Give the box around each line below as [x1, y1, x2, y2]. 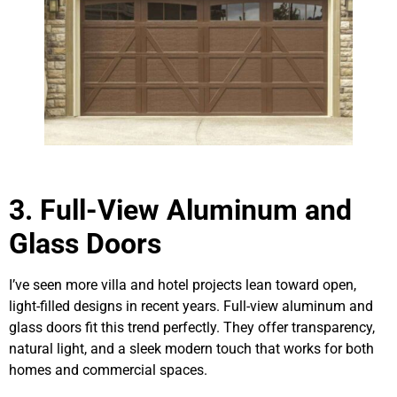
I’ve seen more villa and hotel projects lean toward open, [9, 276, 356, 293]
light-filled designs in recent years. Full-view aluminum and [9, 297, 373, 315]
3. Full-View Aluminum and [9, 192, 352, 227]
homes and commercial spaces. [9, 361, 207, 378]
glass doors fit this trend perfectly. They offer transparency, [9, 318, 375, 336]
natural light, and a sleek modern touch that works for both [9, 339, 374, 357]
